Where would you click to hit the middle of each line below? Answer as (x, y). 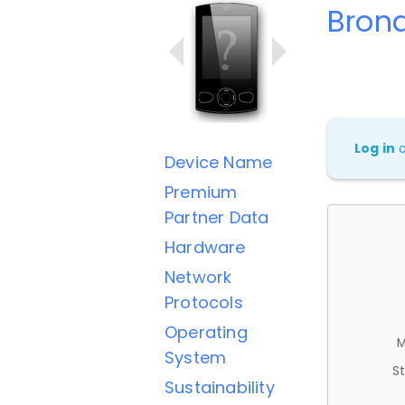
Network (198, 277)
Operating (206, 332)
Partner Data (217, 217)
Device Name (219, 162)
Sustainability (220, 387)
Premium (201, 192)
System (196, 358)
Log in (375, 148)
